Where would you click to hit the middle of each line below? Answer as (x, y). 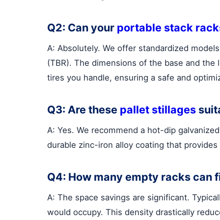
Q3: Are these (83, 109)
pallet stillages (158, 109)
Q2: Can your (82, 27)
